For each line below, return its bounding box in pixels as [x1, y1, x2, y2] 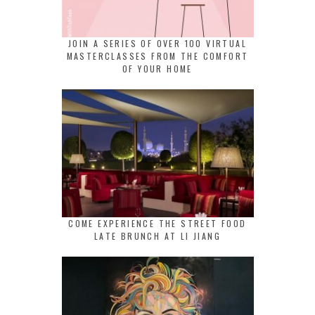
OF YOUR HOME [122, 63, 193, 75]
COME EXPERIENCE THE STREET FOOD [68, 217, 247, 229]
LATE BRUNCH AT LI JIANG [94, 229, 221, 242]
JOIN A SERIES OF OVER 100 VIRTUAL [67, 37, 247, 50]
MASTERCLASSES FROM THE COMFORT [66, 50, 249, 63]
